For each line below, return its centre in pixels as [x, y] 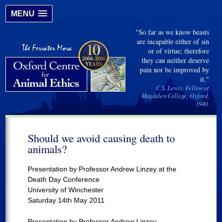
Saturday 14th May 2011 [66, 200]
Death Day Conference [64, 179]
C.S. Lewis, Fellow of [182, 88]
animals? [48, 149]
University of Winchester [66, 190]
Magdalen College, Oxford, [175, 96]
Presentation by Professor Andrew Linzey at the [102, 169]
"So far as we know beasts [172, 32]
